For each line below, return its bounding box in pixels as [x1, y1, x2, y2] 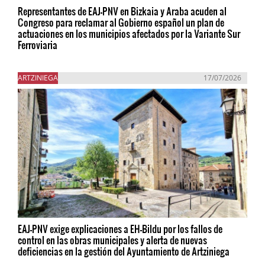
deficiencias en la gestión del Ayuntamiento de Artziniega [18, 244, 230, 258]
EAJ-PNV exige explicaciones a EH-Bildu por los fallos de [18, 222, 222, 236]
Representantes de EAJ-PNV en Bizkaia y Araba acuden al [18, 4, 227, 18]
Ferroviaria [18, 38, 57, 52]
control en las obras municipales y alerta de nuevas [18, 233, 207, 247]
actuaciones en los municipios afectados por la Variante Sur [18, 27, 240, 41]
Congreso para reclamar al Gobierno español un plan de [18, 15, 224, 30]
